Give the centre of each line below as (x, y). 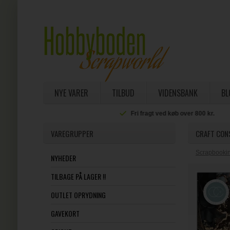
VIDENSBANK (178, 93)
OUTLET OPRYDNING (78, 195)
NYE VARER (71, 93)
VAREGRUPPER (72, 133)
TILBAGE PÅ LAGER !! (78, 176)
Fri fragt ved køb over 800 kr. (125, 113)
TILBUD (123, 93)
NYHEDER (63, 158)
